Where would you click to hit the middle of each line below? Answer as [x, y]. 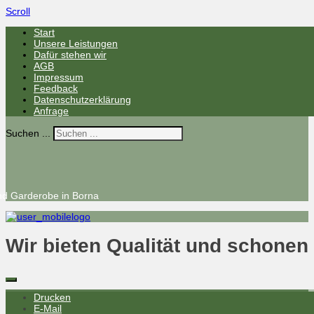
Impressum [59, 77]
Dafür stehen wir [70, 55]
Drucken [52, 297]
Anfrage [51, 111]
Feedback [56, 88]
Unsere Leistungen [76, 43]
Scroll [18, 11]
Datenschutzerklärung [82, 100]
